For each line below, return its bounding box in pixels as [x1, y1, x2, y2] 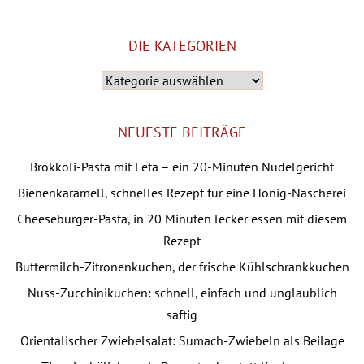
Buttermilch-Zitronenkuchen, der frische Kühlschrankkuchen [15, 258, 349, 275]
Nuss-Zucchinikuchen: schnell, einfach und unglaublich [27, 284, 337, 301]
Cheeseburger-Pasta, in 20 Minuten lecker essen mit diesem [17, 210, 347, 227]
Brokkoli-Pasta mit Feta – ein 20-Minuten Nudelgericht [30, 158, 334, 175]
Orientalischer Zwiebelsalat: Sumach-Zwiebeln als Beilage [19, 332, 344, 349]
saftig [167, 306, 197, 323]
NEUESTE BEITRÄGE [118, 123, 246, 142]
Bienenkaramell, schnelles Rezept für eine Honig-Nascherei [18, 184, 346, 201]
